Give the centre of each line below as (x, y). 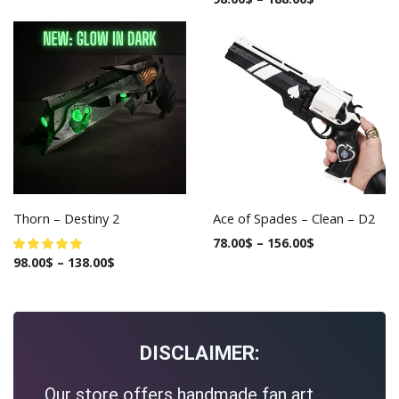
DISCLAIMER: (199, 352)
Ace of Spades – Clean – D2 (294, 218)
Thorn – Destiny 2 (66, 218)
